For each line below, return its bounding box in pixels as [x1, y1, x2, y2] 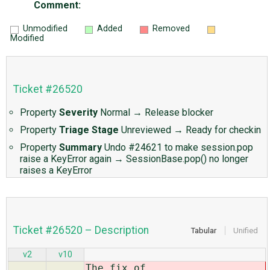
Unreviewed [121, 124, 171, 136]
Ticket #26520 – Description [13, 224, 149, 236]
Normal [100, 107, 130, 119]
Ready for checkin [186, 124, 261, 136]
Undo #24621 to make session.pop [104, 142, 253, 154]
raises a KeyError [20, 165, 92, 177]
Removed [152, 24, 190, 34]
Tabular [190, 225, 217, 235]
